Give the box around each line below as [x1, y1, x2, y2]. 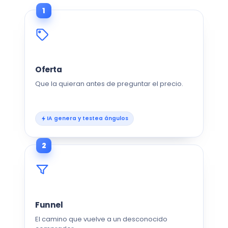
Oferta [35, 64, 62, 75]
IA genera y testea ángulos [47, 115, 128, 123]
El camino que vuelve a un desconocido [35, 214, 167, 224]
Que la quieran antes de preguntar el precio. [35, 79, 183, 89]
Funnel [35, 199, 63, 210]
